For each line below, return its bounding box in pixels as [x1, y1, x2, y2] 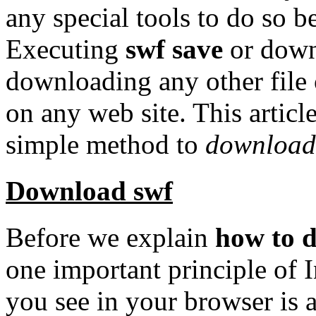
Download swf [6, 176, 173, 207]
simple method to [6, 128, 205, 159]
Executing [6, 33, 126, 64]
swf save [126, 33, 223, 64]
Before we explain [6, 222, 215, 253]
